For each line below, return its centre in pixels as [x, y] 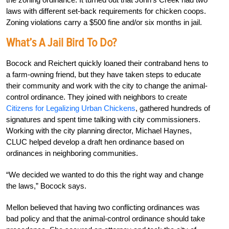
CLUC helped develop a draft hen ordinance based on [95, 142]
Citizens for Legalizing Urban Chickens [71, 108]
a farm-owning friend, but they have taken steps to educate [104, 74]
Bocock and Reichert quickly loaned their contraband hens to [107, 63]
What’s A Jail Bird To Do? [61, 42]
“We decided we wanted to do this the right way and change [105, 174]
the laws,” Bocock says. [46, 186]
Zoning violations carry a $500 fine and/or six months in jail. [104, 22]
